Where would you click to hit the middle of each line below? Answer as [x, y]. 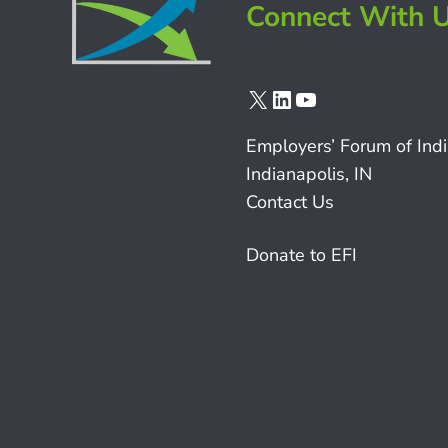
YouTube [338, 98]
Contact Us [290, 202]
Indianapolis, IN [309, 174]
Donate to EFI [301, 255]
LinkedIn [315, 98]
